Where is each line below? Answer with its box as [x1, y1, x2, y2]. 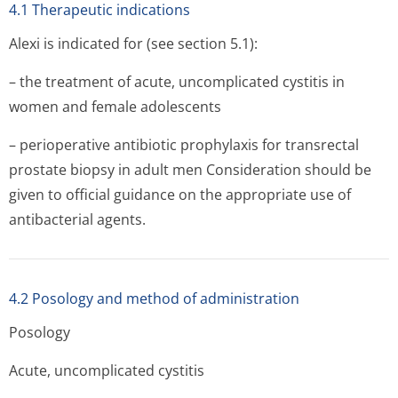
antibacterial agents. [9, 210, 146, 229]
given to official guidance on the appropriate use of [9, 185, 351, 204]
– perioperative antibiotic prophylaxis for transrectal [9, 135, 359, 155]
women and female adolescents [9, 97, 221, 116]
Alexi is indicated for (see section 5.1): [9, 34, 258, 53]
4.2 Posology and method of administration [9, 289, 299, 308]
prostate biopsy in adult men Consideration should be [9, 160, 371, 179]
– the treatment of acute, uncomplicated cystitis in [9, 72, 345, 92]
